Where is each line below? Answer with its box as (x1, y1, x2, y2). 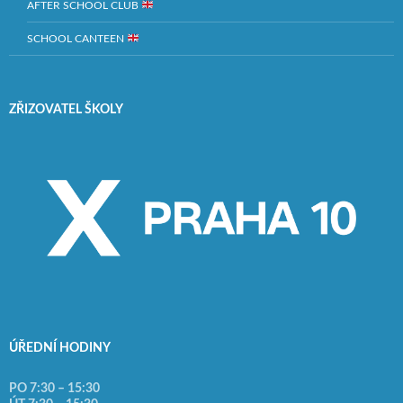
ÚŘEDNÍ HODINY (9, 341, 111, 354)
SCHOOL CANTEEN (27, 33, 127, 45)
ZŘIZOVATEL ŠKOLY (9, 103, 123, 117)
